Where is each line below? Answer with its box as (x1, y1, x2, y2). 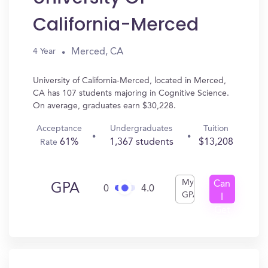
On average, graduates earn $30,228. (33, 102, 176, 110)
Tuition (203, 124, 229, 133)
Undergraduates (110, 124, 173, 133)
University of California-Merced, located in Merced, (33, 77, 226, 85)
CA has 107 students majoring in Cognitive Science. (33, 89, 229, 98)
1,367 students (109, 138, 173, 147)
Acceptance (36, 124, 83, 133)
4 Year (33, 47, 56, 56)
